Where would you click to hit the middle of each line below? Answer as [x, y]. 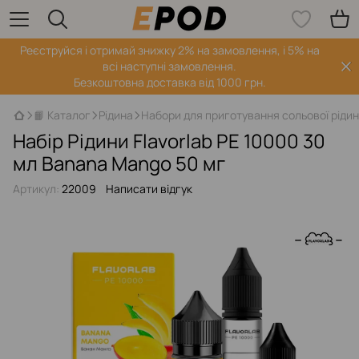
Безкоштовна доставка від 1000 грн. [169, 82]
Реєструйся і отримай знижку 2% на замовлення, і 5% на [169, 50]
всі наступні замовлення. [169, 66]
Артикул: [36, 189]
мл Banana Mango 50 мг [119, 163]
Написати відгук [149, 189]
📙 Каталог [62, 115]
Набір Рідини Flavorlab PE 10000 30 [169, 141]
